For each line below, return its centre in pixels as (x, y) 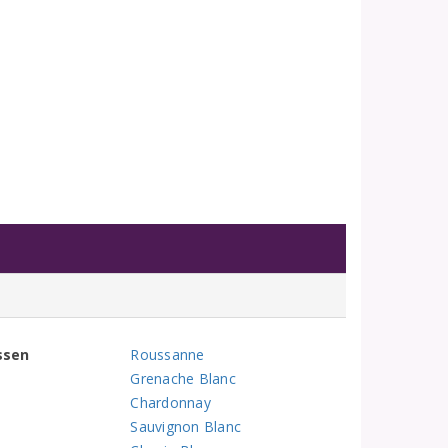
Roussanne (167, 354)
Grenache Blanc (183, 378)
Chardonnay (170, 402)
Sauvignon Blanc (186, 426)
